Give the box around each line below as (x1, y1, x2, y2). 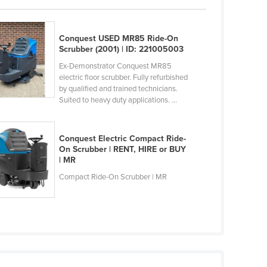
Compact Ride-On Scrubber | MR (58, 172, 167, 182)
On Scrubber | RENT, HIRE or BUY (58, 144, 186, 155)
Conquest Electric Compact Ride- (58, 133, 186, 144)
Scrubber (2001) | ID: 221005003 (58, 44, 184, 55)
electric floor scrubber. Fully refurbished (58, 73, 188, 83)
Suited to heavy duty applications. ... (58, 95, 177, 105)
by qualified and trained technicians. (58, 84, 178, 94)
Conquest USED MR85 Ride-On (58, 33, 178, 44)
